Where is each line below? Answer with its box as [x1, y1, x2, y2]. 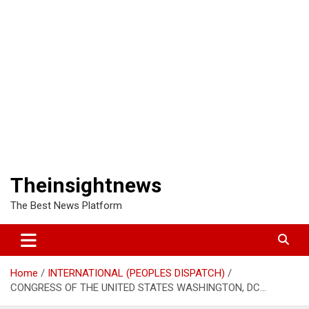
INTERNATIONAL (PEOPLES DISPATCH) [48, 266, 225, 279]
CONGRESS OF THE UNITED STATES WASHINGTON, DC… [10, 281, 266, 294]
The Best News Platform [10, 199, 122, 212]
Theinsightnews [10, 172, 161, 197]
